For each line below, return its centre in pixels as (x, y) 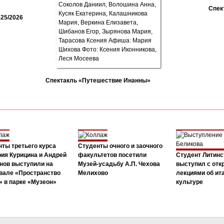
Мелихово (93, 173)
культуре (189, 182)
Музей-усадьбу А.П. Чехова (119, 164)
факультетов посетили (112, 155)
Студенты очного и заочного (120, 146)
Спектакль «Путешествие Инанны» (98, 80)
